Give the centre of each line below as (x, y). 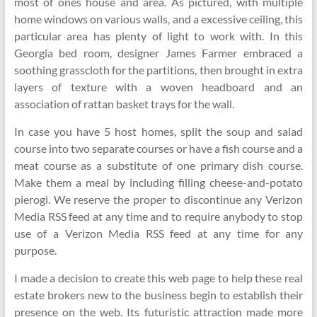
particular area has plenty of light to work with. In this (158, 36)
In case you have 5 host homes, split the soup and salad (158, 131)
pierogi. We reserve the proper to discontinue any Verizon (158, 199)
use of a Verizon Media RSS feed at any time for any (158, 233)
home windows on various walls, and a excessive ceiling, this (158, 19)
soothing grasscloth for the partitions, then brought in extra (158, 70)
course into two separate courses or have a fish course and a (158, 148)
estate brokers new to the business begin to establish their (158, 295)
